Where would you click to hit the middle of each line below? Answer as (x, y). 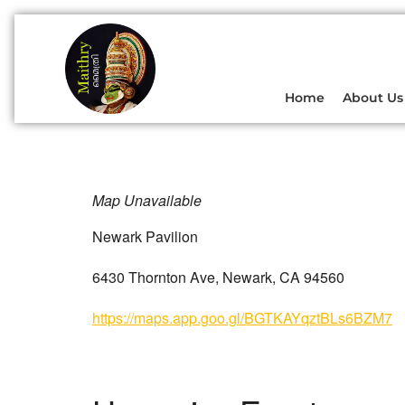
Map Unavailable (147, 200)
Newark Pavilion (145, 236)
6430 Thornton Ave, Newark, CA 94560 (218, 277)
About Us (372, 98)
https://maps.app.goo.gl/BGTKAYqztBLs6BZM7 (242, 318)
